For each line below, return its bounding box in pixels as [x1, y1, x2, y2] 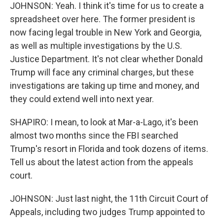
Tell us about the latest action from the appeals [10, 157, 193, 167]
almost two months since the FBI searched [10, 130, 178, 141]
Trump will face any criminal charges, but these [10, 67, 194, 77]
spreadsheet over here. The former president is [10, 14, 195, 24]
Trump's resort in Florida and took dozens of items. [10, 144, 208, 154]
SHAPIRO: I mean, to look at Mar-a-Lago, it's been [10, 117, 198, 127]
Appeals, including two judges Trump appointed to [10, 207, 205, 217]
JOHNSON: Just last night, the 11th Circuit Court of [10, 193, 209, 204]
